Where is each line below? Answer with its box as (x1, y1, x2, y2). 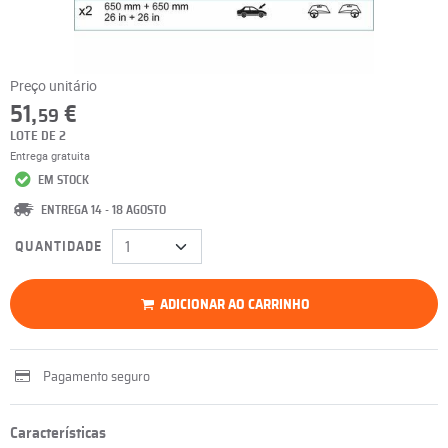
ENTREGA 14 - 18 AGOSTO (41, 204, 166, 216)
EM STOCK (35, 174, 90, 186)
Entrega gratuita (10, 148, 90, 163)
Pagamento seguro (43, 370, 150, 384)
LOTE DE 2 (10, 130, 66, 143)
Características (10, 425, 106, 441)
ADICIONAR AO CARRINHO (160, 297, 311, 312)
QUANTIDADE (15, 239, 102, 254)
